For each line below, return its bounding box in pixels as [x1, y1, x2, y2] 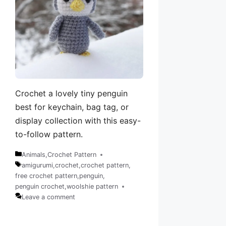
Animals [21, 151, 45, 159]
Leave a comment [21, 193, 75, 201]
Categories [15, 155, 48, 163]
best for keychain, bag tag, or [15, 102, 129, 112]
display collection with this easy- [15, 116, 141, 126]
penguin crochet [15, 183, 65, 191]
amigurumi [21, 161, 53, 169]
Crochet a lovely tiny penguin [15, 88, 128, 99]
